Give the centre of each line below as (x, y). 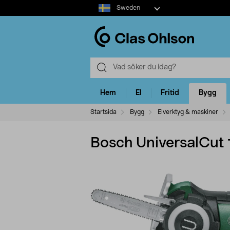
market (102, 15)
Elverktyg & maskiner (188, 112)
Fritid (170, 93)
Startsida (103, 112)
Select (100, 5)
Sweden (128, 8)
